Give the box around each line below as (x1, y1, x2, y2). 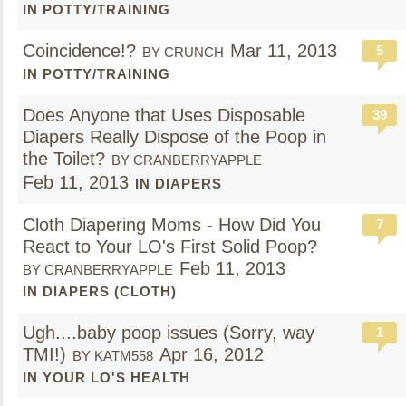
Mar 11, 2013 (230, 41, 337, 61)
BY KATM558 (72, 348, 153, 363)
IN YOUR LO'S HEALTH (23, 370, 190, 385)
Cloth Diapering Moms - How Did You (23, 215, 321, 235)
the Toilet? (23, 149, 105, 169)
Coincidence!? (23, 41, 136, 61)
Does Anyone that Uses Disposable (23, 105, 305, 125)
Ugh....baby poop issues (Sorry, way (23, 323, 314, 343)
